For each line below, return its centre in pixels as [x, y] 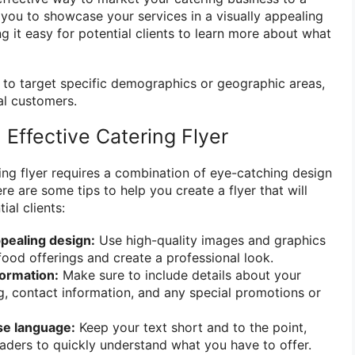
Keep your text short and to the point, [191, 328]
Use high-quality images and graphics [210, 240]
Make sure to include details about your [180, 275]
